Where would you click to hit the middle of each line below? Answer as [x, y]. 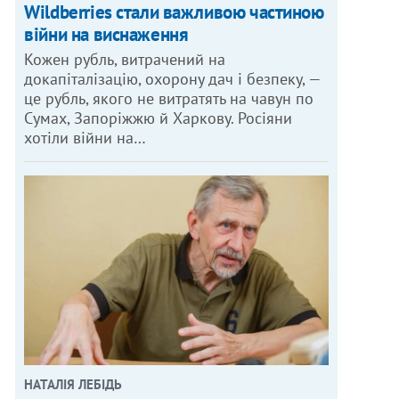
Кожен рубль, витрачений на [125, 59]
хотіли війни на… [85, 137]
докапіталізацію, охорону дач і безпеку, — [173, 78]
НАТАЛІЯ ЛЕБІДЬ [73, 385]
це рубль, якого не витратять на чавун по [169, 98]
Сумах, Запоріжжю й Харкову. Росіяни [159, 118]
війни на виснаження [106, 34]
